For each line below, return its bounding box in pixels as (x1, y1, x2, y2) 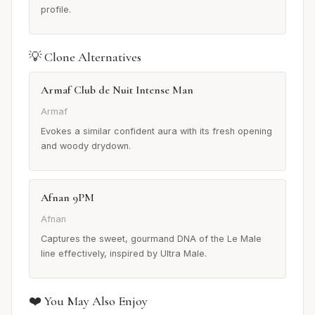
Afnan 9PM (41, 191, 94, 205)
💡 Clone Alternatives (29, 49, 141, 65)
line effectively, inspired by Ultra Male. (41, 248, 207, 259)
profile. (41, 4, 71, 15)
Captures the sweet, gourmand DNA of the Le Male (41, 233, 262, 245)
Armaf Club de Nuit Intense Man (41, 82, 193, 97)
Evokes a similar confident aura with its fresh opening (41, 126, 272, 137)
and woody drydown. (41, 141, 131, 152)
